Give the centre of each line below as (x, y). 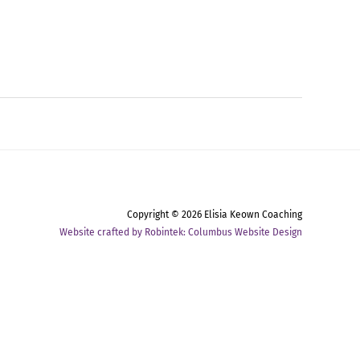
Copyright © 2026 (166, 214)
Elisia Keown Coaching (253, 214)
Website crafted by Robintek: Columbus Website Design (181, 232)
